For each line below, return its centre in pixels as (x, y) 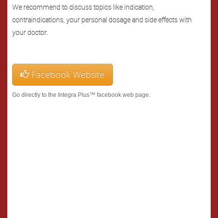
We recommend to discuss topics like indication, (83, 7)
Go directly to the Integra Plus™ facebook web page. (81, 95)
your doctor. (30, 32)
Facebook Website (67, 74)
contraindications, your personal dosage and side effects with (102, 20)
